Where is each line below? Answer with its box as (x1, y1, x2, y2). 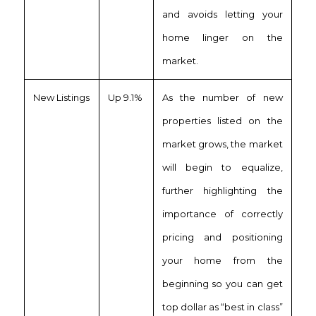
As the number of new (162, 91, 283, 103)
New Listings (32, 91, 90, 103)
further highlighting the (162, 184, 283, 196)
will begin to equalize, (162, 161, 283, 173)
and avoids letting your (162, 8, 283, 20)
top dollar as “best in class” (162, 300, 283, 312)
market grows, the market (162, 138, 283, 150)
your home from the (162, 254, 283, 266)
